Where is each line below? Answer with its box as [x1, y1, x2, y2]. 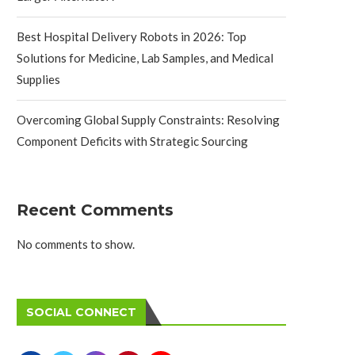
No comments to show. [17, 236, 135, 251]
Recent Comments [17, 200, 174, 219]
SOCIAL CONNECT [26, 304, 136, 319]
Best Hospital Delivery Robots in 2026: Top [17, 29, 246, 44]
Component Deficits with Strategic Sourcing [17, 133, 248, 148]
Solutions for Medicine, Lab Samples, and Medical [17, 50, 273, 65]
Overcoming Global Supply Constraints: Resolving [17, 112, 280, 127]
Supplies [17, 71, 60, 86]
